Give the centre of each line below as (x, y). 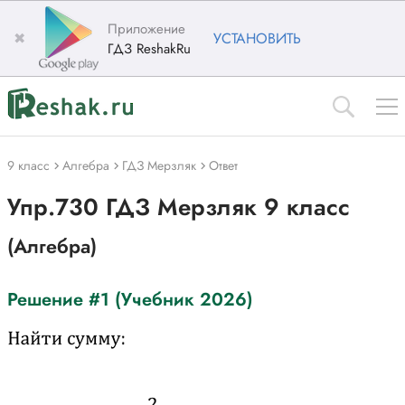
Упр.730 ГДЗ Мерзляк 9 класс (179, 207)
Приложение (146, 28)
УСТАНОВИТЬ (257, 38)
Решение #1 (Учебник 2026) (130, 300)
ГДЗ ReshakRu (149, 48)
